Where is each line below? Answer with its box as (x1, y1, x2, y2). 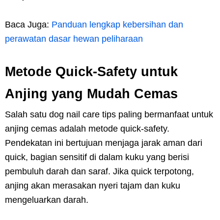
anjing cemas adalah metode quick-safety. (5, 123, 169, 134)
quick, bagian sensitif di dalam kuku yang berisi (5, 152, 189, 162)
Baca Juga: (5, 19, 52, 29)
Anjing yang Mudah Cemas (5, 86, 178, 101)
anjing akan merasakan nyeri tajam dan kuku (5, 180, 180, 191)
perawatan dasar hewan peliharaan (5, 33, 143, 44)
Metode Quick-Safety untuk (5, 64, 178, 79)
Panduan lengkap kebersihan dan (52, 19, 183, 29)
